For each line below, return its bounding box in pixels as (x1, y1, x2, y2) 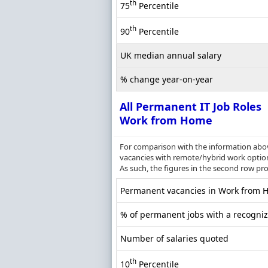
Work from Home (120, 113, 212, 128)
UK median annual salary (120, 50, 221, 62)
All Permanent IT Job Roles (120, 99, 261, 114)
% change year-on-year (120, 74, 213, 86)
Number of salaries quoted (120, 233, 229, 245)
